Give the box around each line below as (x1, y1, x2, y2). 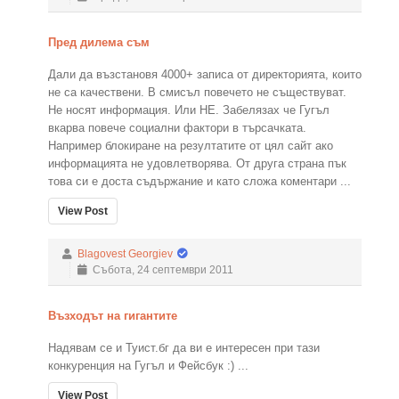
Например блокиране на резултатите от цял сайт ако (48, 139, 333, 152)
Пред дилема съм (48, 36, 150, 49)
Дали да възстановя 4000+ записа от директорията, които (48, 68, 362, 81)
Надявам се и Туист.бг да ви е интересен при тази (48, 341, 320, 354)
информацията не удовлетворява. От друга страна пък (48, 157, 346, 170)
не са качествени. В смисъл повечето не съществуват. (48, 85, 346, 99)
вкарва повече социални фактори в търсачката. (48, 121, 306, 134)
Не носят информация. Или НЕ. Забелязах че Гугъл (48, 103, 330, 117)
